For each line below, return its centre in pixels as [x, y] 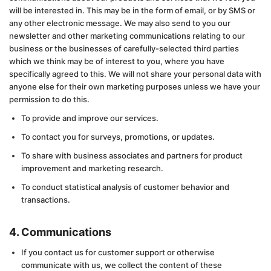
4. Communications [60, 232]
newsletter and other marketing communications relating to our [127, 36]
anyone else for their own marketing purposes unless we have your [135, 87]
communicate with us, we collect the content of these [122, 265]
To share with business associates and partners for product [132, 155]
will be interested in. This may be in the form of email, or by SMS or [132, 10]
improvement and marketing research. [92, 168]
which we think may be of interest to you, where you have [117, 61]
